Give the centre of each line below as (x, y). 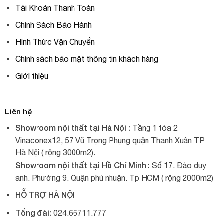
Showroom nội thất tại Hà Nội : (73, 127)
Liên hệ (18, 111)
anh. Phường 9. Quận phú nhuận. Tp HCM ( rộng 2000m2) (114, 177)
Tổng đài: (33, 212)
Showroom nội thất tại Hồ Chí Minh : (82, 165)
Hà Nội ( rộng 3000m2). (55, 152)
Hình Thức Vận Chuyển (55, 42)
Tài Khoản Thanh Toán (55, 8)
